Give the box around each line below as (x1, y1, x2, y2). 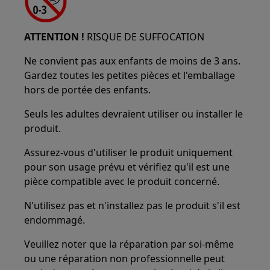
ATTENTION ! (24, 30, 85, 43)
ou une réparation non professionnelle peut (24, 252, 225, 265)
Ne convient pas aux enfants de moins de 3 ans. (24, 54, 241, 67)
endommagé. (24, 213, 86, 227)
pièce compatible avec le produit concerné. (24, 175, 220, 188)
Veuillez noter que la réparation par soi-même (24, 237, 234, 251)
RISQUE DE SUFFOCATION (84, 30, 205, 43)
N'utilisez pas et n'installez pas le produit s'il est (24, 199, 241, 212)
